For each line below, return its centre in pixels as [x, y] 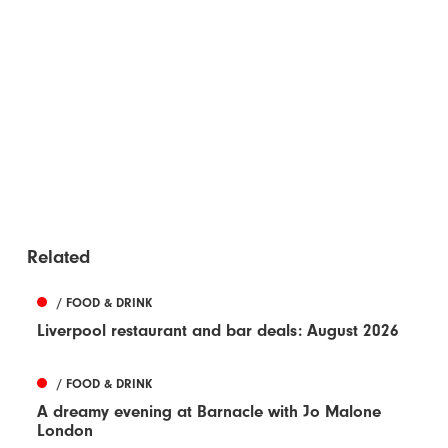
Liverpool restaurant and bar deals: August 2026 [218, 330]
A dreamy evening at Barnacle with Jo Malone [209, 411]
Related [59, 256]
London [65, 430]
